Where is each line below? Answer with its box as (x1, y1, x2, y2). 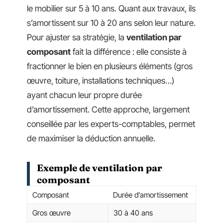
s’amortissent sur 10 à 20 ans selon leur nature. (27, 17, 196, 28)
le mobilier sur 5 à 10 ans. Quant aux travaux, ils (27, 3, 196, 13)
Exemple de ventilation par (37, 161, 162, 174)
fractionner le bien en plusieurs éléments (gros (27, 61, 193, 71)
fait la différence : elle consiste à (71, 46, 187, 57)
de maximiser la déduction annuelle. (27, 133, 155, 143)
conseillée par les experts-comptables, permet (27, 118, 195, 129)
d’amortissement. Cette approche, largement (27, 104, 190, 114)
